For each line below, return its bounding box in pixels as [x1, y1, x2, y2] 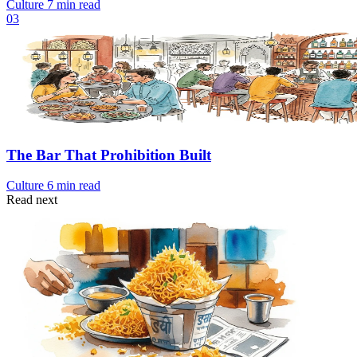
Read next [6, 193, 57, 207]
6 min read [47, 178, 100, 193]
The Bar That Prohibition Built [6, 146, 211, 163]
